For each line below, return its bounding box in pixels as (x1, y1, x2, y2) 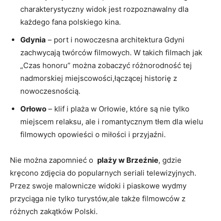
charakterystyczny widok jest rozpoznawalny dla (20, 4, 188, 14)
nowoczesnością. (20, 86, 80, 96)
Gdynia (20, 35, 46, 44)
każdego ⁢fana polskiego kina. (20, 17, 121, 27)
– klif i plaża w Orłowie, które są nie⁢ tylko (46, 104, 189, 113)
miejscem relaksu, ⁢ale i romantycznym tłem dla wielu (20, 116, 203, 126)
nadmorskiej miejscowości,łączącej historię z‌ (20, 73, 177, 83)
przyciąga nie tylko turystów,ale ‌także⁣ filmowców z (10, 193, 185, 203)
